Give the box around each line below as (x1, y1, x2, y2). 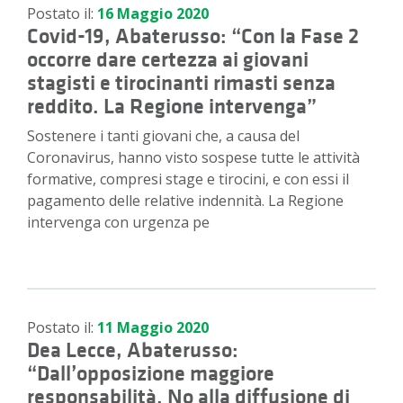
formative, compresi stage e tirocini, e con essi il (27, 168, 349, 189)
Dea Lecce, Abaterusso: (27, 336, 238, 365)
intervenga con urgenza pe (27, 211, 210, 232)
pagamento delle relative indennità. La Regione (27, 190, 344, 210)
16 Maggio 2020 (97, 3, 209, 23)
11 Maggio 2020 (97, 318, 209, 338)
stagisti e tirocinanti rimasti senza (27, 67, 336, 97)
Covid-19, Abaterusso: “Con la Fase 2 (27, 21, 359, 50)
